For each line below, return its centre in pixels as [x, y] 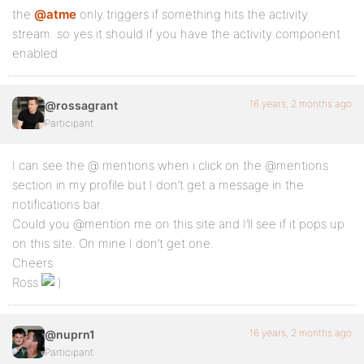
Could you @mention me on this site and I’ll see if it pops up [178, 224]
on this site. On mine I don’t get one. [113, 243]
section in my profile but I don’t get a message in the [158, 185]
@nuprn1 [70, 334]
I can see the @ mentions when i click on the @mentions [170, 165]
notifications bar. [58, 204]
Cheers [32, 263]
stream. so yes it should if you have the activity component [176, 34]
